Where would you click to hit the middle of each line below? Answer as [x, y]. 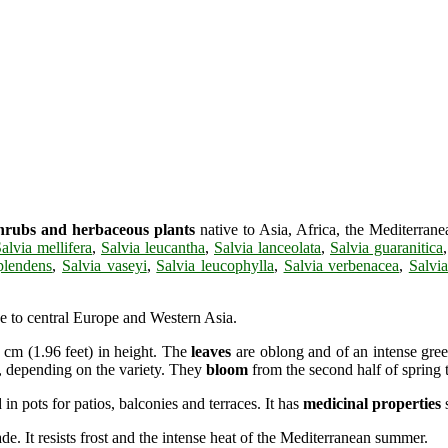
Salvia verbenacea [341, 265]
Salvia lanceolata [267, 247]
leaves [211, 351]
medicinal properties [372, 403]
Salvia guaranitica [386, 247]
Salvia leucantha [153, 247]
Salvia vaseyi [104, 265]
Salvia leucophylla [215, 265]
